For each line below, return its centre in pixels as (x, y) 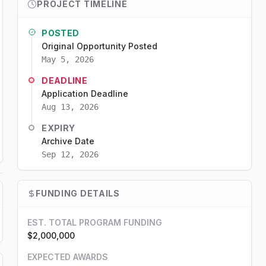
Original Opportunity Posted (100, 46)
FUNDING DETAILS (78, 193)
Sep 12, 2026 (70, 154)
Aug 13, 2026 (70, 107)
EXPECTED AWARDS (68, 257)
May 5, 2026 (68, 59)
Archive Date (68, 141)
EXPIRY (58, 128)
